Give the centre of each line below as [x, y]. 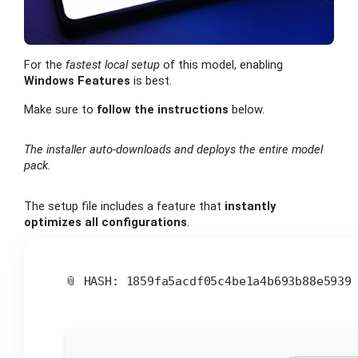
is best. [151, 81]
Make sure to [60, 109]
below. [247, 109]
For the [45, 65]
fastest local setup [113, 65]
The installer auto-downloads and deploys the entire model [173, 150]
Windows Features [77, 81]
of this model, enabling [221, 65]
